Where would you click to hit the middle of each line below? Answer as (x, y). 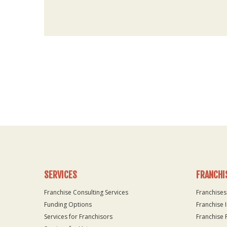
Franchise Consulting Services (86, 192)
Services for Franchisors (78, 216)
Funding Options (68, 204)
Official (54, 102)
